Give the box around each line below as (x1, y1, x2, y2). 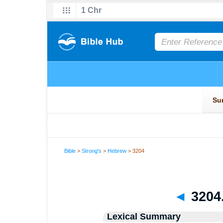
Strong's (82, 148, 102, 154)
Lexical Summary (107, 212, 181, 222)
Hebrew (108, 148, 127, 154)
